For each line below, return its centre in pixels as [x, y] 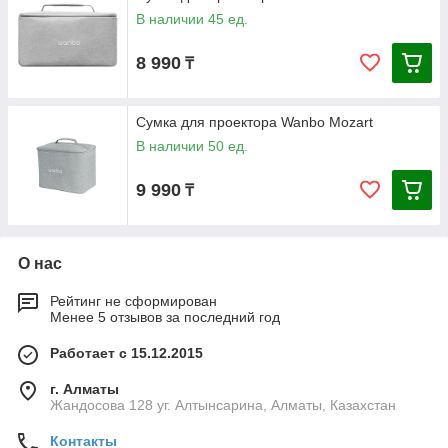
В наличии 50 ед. [192, 146]
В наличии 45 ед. [192, 19]
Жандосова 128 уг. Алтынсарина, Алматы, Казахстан [223, 405]
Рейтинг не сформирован [133, 301]
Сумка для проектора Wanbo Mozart [254, 122]
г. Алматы [84, 389]
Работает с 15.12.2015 [126, 353]
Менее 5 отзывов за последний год [165, 317]
